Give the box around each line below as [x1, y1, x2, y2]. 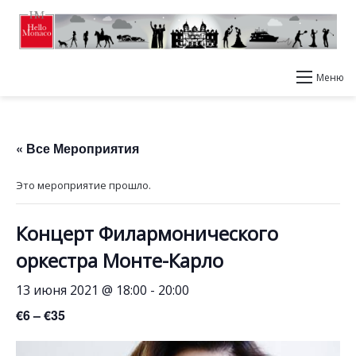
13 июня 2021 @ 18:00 [16, 281, 147, 299]
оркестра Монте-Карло [16, 247, 223, 273]
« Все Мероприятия [16, 139, 139, 157]
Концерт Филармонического [16, 220, 278, 246]
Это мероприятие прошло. [16, 178, 151, 192]
